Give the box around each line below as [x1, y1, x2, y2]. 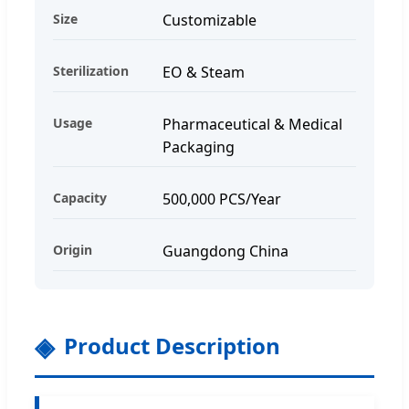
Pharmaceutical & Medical [163, 113, 342, 134]
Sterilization [53, 61, 129, 79]
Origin [53, 240, 92, 258]
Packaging [163, 136, 235, 157]
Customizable [163, 9, 257, 30]
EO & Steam [163, 61, 245, 82]
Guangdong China [163, 240, 288, 261]
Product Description [64, 330, 280, 361]
